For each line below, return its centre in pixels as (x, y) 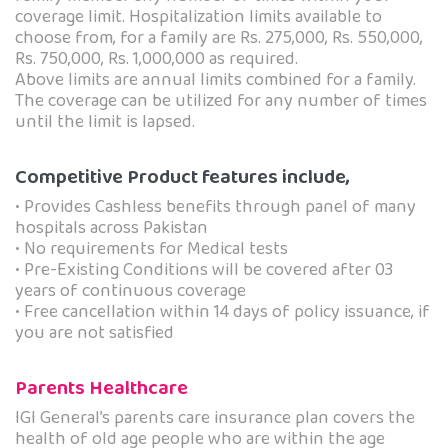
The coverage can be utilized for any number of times (221, 101)
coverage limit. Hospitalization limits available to (198, 17)
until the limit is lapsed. (105, 122)
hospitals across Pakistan (111, 228)
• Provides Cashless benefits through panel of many (215, 207)
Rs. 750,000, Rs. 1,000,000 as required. (156, 59)
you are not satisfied (94, 333)
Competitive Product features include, (182, 177)
